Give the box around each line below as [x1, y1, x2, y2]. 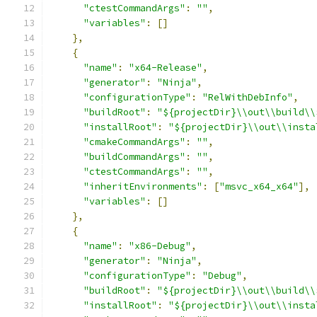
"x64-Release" [129, 62, 202, 74]
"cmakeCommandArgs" [83, 136, 185, 148]
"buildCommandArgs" [83, 151, 185, 163]
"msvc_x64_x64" [219, 180, 299, 192]
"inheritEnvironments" [83, 180, 202, 192]
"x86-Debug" [129, 240, 191, 252]
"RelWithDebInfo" [202, 91, 293, 103]
